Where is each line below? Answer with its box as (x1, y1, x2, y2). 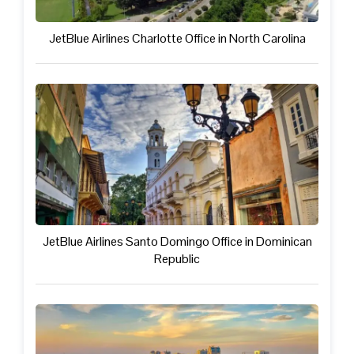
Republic (154, 250, 200, 267)
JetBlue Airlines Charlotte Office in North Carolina (48, 29, 306, 47)
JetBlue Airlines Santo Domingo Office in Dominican (42, 232, 312, 250)
